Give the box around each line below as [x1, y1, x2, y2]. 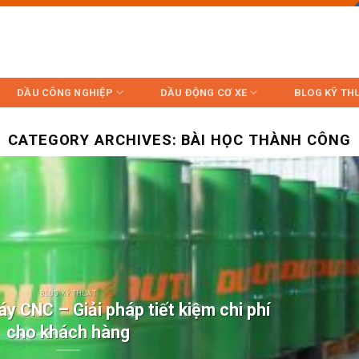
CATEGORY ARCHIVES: [7, 131, 182, 148]
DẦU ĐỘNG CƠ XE [159, 87, 248, 99]
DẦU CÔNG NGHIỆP [17, 87, 113, 99]
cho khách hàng [6, 322, 131, 343]
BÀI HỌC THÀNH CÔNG [181, 131, 352, 148]
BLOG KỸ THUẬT [40, 289, 97, 298]
